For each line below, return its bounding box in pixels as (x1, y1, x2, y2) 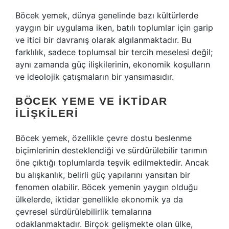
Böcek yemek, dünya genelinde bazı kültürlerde (15, 10, 198, 20)
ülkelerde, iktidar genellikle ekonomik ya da (15, 194, 183, 204)
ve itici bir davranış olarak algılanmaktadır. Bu (15, 35, 191, 45)
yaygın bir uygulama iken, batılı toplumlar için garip (15, 22, 213, 33)
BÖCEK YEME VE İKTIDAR (15, 95, 168, 107)
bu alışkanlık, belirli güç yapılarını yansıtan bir (15, 170, 190, 180)
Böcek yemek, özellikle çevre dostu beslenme (15, 133, 192, 143)
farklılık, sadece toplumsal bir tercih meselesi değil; (15, 47, 213, 57)
